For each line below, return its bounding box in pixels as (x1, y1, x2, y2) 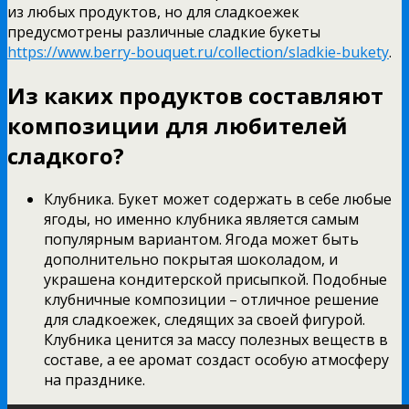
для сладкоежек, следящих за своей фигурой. (44, 309, 365, 330)
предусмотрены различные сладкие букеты (7, 21, 320, 42)
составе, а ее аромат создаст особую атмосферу (44, 349, 389, 370)
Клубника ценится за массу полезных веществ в (44, 329, 388, 350)
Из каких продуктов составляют (7, 79, 383, 110)
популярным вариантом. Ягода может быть (44, 228, 359, 249)
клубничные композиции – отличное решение (44, 288, 379, 309)
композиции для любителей (7, 110, 348, 141)
